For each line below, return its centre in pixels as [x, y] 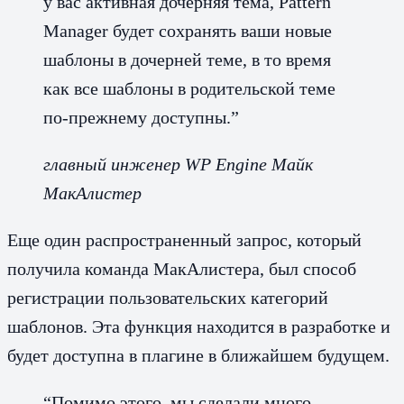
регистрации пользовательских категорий [168, 297]
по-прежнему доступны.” [141, 117]
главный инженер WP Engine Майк [178, 164]
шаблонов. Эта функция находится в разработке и [199, 326]
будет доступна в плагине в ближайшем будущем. [198, 355]
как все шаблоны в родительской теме [189, 88]
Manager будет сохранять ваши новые [188, 30]
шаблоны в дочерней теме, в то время [187, 59]
